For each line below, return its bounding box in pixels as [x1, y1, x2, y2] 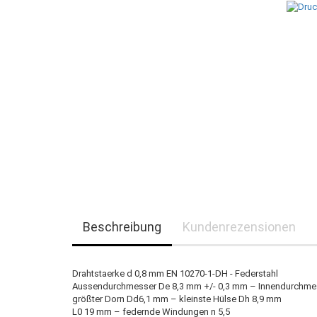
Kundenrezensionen [183, 219, 296, 234]
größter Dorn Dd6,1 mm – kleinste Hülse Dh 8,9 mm [72, 294, 282, 304]
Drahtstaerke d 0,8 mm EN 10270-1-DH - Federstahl [72, 268, 278, 279]
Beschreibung [83, 219, 161, 234]
